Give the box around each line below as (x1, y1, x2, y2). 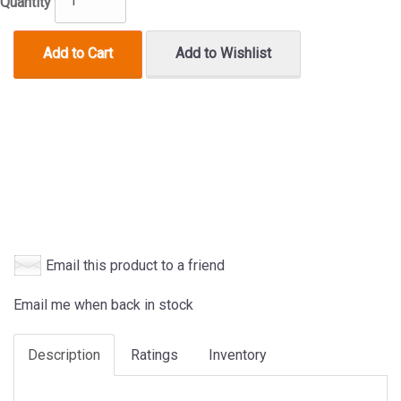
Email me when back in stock (13, 295, 193, 313)
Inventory (209, 346, 267, 363)
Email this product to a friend (46, 256, 225, 274)
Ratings (131, 346, 178, 363)
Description (28, 346, 100, 363)
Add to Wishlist (175, 44, 271, 62)
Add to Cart (43, 44, 113, 62)
